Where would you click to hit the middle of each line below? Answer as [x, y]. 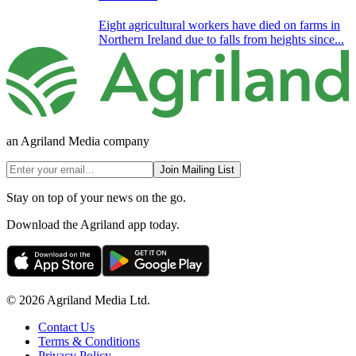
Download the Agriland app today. [93, 225]
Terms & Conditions [89, 342]
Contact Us [66, 327]
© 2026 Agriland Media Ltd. [78, 300]
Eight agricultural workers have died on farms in [219, 25]
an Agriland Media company [78, 141]
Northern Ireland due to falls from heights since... [221, 39]
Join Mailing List [197, 170]
